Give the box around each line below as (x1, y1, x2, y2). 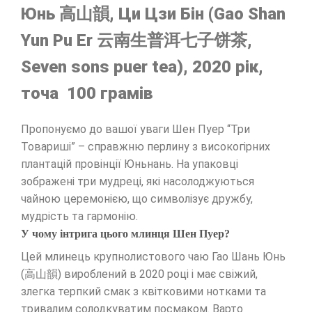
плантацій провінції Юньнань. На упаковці (21, 157, 238, 171)
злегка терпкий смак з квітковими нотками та (21, 285, 266, 299)
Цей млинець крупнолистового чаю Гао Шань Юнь (21, 250, 286, 264)
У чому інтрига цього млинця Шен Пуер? (21, 228, 230, 240)
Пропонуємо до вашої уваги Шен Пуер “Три (21, 123, 250, 136)
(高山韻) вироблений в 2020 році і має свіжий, (21, 267, 258, 281)
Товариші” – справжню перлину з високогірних (21, 140, 270, 154)
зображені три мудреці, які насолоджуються (21, 175, 254, 189)
